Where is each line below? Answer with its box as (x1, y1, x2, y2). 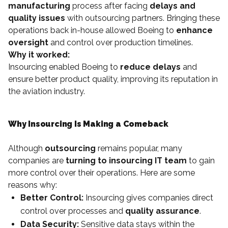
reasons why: (8, 180, 57, 190)
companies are (8, 155, 66, 165)
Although (8, 143, 45, 153)
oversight (8, 37, 48, 47)
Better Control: (20, 192, 83, 203)
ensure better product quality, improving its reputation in (8, 74, 218, 84)
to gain (187, 155, 215, 165)
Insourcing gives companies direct (83, 192, 213, 203)
